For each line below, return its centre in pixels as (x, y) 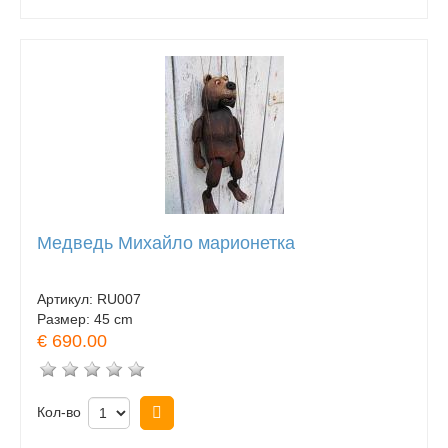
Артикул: (67, 298)
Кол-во (59, 411)
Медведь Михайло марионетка (166, 243)
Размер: (65, 318)
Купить (202, 412)
